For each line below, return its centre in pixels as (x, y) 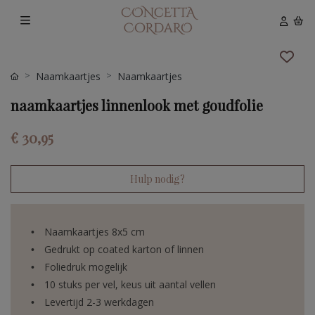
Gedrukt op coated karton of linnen (124, 250)
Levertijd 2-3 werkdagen (99, 302)
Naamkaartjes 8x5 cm (95, 232)
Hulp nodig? (157, 179)
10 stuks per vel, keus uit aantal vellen (130, 285)
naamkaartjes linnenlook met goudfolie (137, 105)
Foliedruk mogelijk (86, 267)
